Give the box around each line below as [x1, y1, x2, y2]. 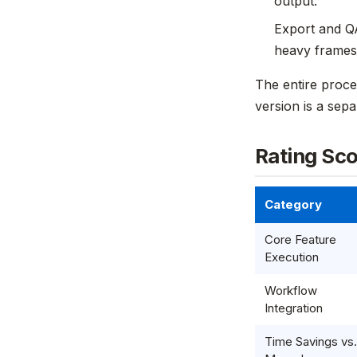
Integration [265, 300, 323, 316]
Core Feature [265, 232, 336, 247]
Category [265, 197, 322, 212]
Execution [265, 249, 319, 265]
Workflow [265, 283, 317, 298]
